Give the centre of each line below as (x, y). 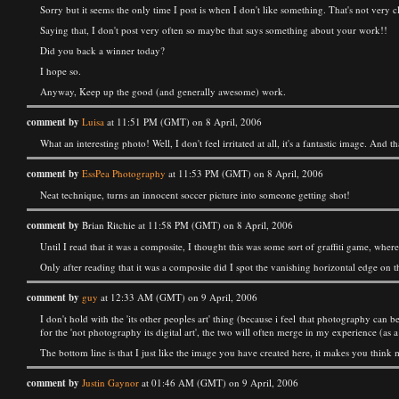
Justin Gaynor (110, 383)
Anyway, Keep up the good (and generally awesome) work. (163, 91)
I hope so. (61, 71)
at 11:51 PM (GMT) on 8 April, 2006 (183, 122)
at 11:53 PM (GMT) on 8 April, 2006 (244, 173)
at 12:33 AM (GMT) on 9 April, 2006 (178, 297)
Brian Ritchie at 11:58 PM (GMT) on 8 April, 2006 (186, 225)
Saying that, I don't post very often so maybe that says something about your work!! (214, 30)
